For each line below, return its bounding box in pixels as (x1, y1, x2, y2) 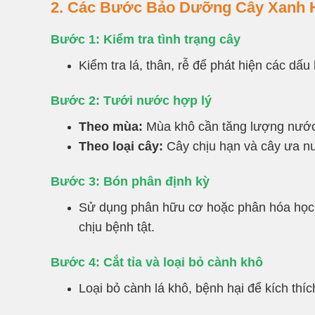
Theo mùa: (79, 119, 143, 134)
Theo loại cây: (79, 139, 163, 153)
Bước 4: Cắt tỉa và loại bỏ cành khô (51, 255, 263, 269)
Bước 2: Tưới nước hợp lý (51, 93, 212, 108)
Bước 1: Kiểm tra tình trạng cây (51, 32, 240, 46)
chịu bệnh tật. (79, 219, 155, 234)
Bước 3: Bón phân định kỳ (51, 174, 210, 188)
